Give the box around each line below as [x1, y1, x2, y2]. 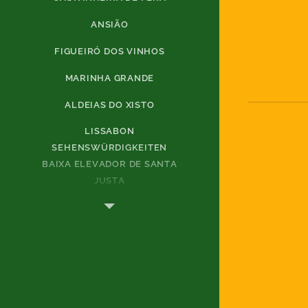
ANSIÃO [91, 19, 129, 30]
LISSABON [85, 126, 135, 137]
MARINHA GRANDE [65, 72, 155, 83]
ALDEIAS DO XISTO [65, 99, 155, 110]
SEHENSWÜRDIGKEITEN [52, 142, 168, 153]
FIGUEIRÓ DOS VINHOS [54, 45, 165, 56]
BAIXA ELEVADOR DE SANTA [42, 159, 177, 170]
